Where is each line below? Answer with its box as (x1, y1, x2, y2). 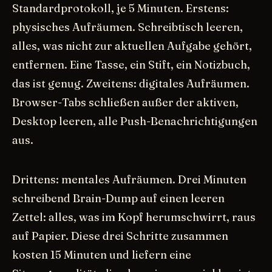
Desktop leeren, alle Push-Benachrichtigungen (12, 114, 257, 128)
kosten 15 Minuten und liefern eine (12, 247, 191, 262)
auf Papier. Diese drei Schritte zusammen (12, 228, 228, 243)
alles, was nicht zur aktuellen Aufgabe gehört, (12, 38, 252, 53)
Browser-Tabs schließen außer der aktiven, (12, 95, 239, 109)
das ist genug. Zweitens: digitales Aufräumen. (12, 76, 250, 90)
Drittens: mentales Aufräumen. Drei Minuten (12, 172, 246, 186)
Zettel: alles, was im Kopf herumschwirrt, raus (12, 209, 256, 224)
